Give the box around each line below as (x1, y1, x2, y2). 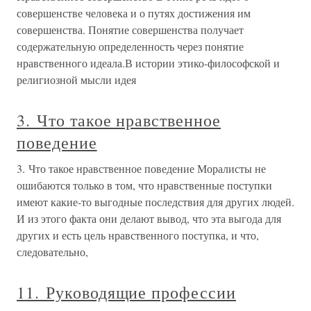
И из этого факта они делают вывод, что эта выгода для (17, 211, 281, 226)
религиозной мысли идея (17, 72, 136, 87)
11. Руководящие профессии (17, 281, 236, 303)
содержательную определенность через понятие (17, 39, 244, 53)
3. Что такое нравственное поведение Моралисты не (17, 161, 266, 176)
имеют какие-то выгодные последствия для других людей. (17, 194, 294, 209)
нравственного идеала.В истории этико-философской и (17, 56, 280, 70)
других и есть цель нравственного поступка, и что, (17, 228, 259, 242)
